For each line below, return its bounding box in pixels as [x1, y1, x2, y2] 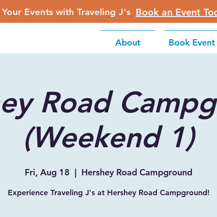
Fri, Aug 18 [25, 167, 70, 178]
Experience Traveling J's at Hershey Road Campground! [7, 188, 210, 197]
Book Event [169, 37, 215, 48]
